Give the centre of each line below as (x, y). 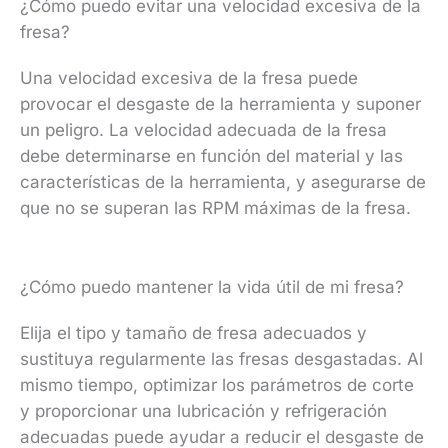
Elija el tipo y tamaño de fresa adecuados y (193, 333)
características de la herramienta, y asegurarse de (223, 181)
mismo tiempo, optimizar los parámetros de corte (217, 385)
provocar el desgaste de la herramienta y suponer (220, 103)
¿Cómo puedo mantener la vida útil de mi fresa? (212, 287)
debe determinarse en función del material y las (211, 155)
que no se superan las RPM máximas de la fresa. (215, 207)
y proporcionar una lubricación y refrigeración (203, 411)
